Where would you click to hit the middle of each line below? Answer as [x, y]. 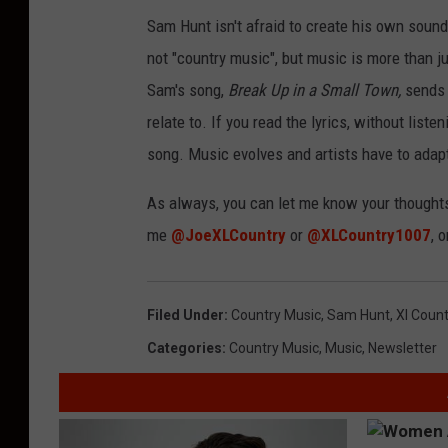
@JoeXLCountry [228, 235]
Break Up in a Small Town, [314, 90]
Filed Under [185, 315]
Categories [184, 348]
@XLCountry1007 [369, 235]
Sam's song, [187, 90]
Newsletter [402, 348]
